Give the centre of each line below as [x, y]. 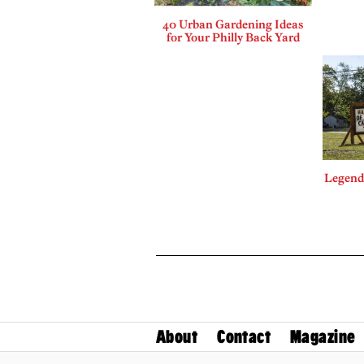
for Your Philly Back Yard [233, 37]
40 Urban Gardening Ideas [233, 24]
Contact [244, 336]
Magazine [323, 336]
